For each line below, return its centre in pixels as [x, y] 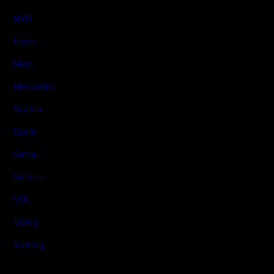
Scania [28, 109]
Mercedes [34, 86]
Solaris [28, 176]
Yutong [29, 244]
